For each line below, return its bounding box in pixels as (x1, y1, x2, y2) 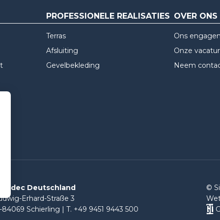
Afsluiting (46, 46, 78, 55)
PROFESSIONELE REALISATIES (46, 11, 170, 21)
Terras (46, 31, 66, 40)
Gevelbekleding (46, 60, 100, 70)
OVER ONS (174, 11, 218, 21)
